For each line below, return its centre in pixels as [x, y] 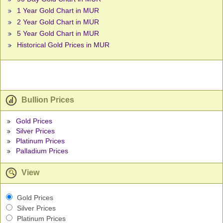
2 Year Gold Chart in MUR [58, 22]
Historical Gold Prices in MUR [63, 45]
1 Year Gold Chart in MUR [58, 11]
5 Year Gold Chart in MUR [58, 34]
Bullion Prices [47, 100]
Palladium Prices [42, 151]
